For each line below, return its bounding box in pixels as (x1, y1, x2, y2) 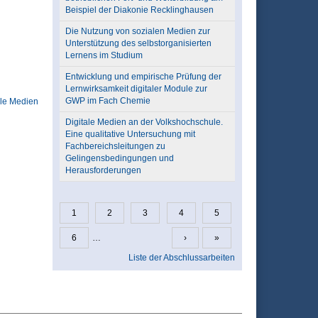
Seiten (59, 214, 101, 230)
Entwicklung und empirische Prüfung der (65, 72, 221, 82)
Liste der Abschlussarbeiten (128, 253, 235, 263)
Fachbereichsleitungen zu (65, 141, 165, 151)
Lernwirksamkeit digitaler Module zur (65, 84, 207, 94)
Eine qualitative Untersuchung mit (65, 129, 195, 139)
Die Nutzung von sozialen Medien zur (65, 26, 210, 36)
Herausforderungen (65, 165, 141, 175)
